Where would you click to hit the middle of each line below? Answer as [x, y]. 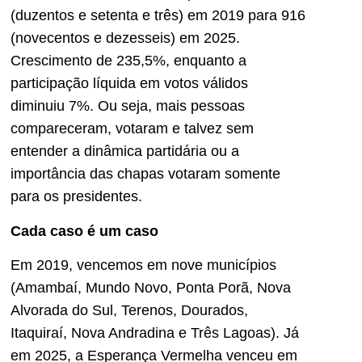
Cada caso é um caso [84, 231]
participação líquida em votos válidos [129, 84]
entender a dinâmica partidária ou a [125, 152]
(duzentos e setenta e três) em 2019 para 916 [158, 16]
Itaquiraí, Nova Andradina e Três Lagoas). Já [155, 333]
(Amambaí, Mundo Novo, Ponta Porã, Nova [151, 288]
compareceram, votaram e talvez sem [132, 129]
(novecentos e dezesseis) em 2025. [125, 38]
